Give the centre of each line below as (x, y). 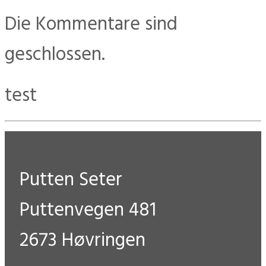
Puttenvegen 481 (88, 210)
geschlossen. (55, 55)
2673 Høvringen (83, 241)
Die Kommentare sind (91, 25)
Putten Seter (71, 180)
